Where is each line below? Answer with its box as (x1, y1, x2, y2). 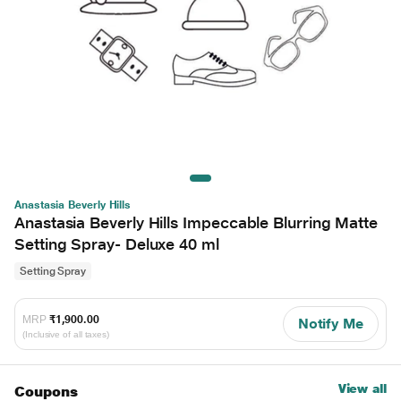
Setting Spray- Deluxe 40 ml (14, 234, 219, 253)
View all (337, 380, 387, 396)
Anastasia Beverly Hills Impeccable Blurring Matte (14, 212, 379, 232)
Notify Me (297, 314, 363, 332)
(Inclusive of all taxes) (22, 329, 110, 340)
